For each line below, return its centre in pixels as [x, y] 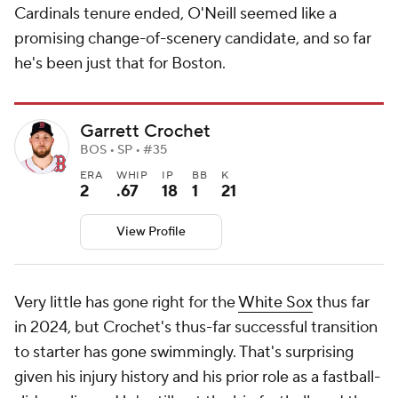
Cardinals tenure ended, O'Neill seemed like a [175, 13]
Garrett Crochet [145, 131]
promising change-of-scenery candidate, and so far [193, 38]
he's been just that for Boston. [122, 63]
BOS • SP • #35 [123, 150]
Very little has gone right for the [126, 303]
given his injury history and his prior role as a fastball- [197, 378]
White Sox [275, 303]
